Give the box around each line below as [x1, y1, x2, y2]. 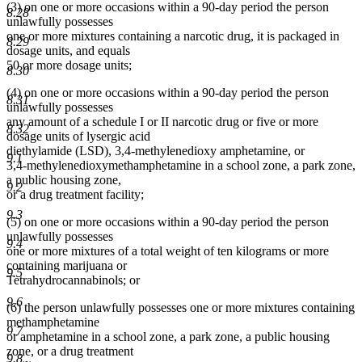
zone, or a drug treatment [6, 344, 133, 359]
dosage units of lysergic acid [6, 129, 150, 144]
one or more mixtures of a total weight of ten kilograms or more [6, 244, 329, 259]
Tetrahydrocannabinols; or [6, 273, 140, 288]
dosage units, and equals [6, 44, 130, 58]
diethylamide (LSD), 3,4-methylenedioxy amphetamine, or [6, 144, 305, 158]
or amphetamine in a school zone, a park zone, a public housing [6, 330, 330, 344]
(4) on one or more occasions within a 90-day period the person [6, 86, 329, 100]
